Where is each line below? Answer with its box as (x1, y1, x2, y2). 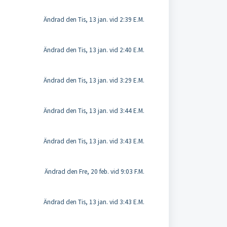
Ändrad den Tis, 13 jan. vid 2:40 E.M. (43, 46, 144, 54)
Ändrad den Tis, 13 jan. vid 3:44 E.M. (43, 106, 144, 115)
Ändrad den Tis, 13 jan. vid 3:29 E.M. (43, 76, 144, 85)
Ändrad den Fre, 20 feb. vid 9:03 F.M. (44, 167, 144, 176)
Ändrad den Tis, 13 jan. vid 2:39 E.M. (43, 15, 144, 24)
